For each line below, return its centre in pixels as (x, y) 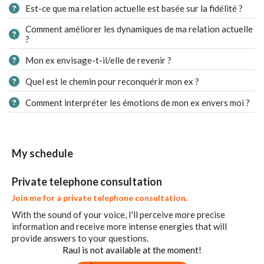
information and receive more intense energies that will (119, 226)
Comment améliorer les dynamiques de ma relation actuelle (139, 29)
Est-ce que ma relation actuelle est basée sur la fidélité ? (134, 8)
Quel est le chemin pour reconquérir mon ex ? (112, 81)
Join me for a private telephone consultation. (100, 198)
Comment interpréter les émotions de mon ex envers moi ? (138, 102)
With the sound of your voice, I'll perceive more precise (118, 214)
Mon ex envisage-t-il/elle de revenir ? (98, 60)
